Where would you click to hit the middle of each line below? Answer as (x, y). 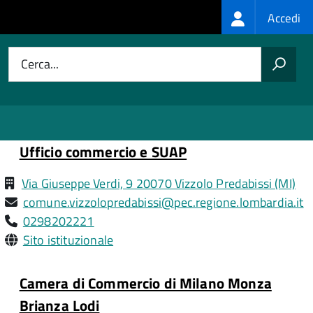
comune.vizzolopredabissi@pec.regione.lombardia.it (163, 202)
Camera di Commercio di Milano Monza (145, 283)
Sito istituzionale (68, 240)
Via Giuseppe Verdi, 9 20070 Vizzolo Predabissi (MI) (159, 183)
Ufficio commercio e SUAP (103, 152)
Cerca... (40, 64)
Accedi (284, 18)
